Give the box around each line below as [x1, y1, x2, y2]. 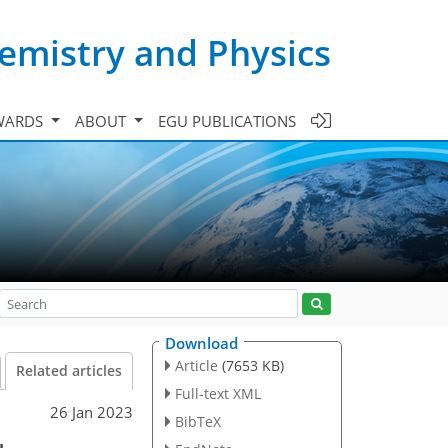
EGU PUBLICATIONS [158, 110, 296, 131]
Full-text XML [174, 383, 261, 403]
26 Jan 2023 [50, 401, 133, 422]
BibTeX [174, 411, 221, 431]
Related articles [16, 362, 122, 380]
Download [165, 333, 238, 353]
